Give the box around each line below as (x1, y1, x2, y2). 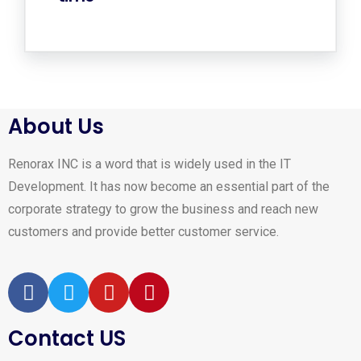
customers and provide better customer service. (8, 224, 279, 239)
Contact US (8, 324, 126, 353)
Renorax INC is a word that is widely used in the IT (8, 156, 291, 172)
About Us (8, 112, 104, 141)
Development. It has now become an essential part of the (8, 179, 330, 194)
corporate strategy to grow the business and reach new (8, 201, 318, 217)
